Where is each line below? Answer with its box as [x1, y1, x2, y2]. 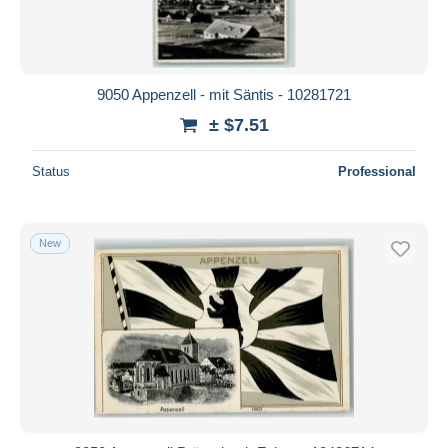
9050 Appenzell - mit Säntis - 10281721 [97, 85, 351, 103]
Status [32, 163, 70, 179]
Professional [338, 163, 416, 179]
